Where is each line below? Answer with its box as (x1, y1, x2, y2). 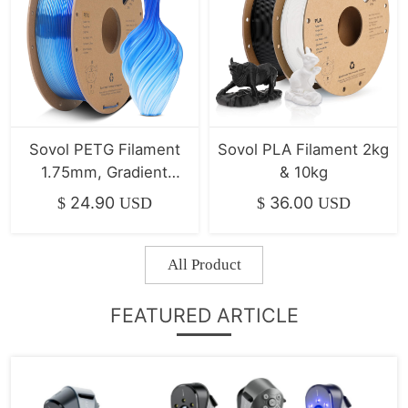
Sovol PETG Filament (28, 139, 180, 158)
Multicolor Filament (36, 185, 174, 204)
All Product (167, 255, 241, 273)
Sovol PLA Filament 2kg (218, 139, 390, 158)
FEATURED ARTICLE (109, 302, 299, 327)
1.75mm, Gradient (41, 162, 168, 181)
